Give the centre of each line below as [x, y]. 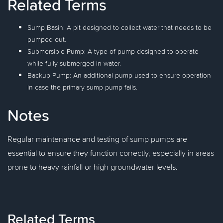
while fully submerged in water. [74, 63]
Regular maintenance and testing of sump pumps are [97, 139]
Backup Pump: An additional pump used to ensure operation [119, 75]
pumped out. [47, 39]
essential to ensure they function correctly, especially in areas [111, 153]
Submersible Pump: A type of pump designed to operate [113, 51]
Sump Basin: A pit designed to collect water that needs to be [119, 27]
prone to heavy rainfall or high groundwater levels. [93, 167]
